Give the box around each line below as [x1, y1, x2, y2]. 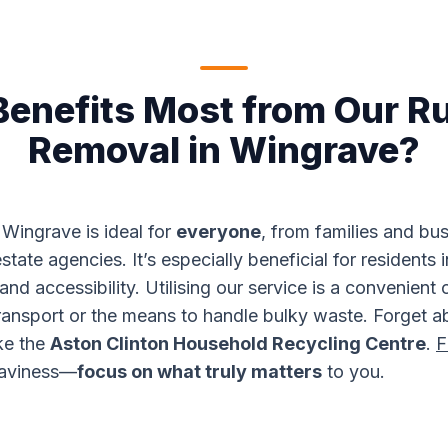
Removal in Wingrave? [28, 128, 420, 172]
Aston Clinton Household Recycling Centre [50, 333, 426, 354]
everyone [176, 221, 261, 242]
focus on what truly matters [77, 361, 322, 382]
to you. [322, 361, 385, 382]
